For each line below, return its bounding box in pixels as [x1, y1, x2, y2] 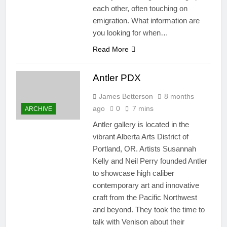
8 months [164, 92, 194, 101]
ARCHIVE [25, 105, 52, 113]
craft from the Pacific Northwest [92, 193, 197, 202]
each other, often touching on [92, 4, 187, 13]
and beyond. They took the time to [92, 205, 205, 214]
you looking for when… [92, 28, 168, 37]
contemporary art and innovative [92, 181, 199, 190]
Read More [92, 45, 129, 54]
